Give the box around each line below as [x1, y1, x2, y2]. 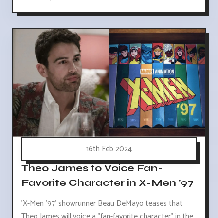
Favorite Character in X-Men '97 [21, 177, 194, 189]
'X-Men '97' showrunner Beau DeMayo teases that [21, 197, 182, 211]
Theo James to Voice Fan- [21, 162, 163, 175]
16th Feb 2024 [86, 143, 132, 156]
